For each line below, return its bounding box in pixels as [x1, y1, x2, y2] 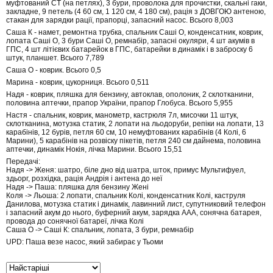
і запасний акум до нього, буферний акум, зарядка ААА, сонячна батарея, [6, 208, 261, 218]
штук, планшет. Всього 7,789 [6, 54, 104, 63]
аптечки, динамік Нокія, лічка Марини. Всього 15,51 [6, 145, 182, 154]
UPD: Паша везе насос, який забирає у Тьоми [6, 238, 163, 247]
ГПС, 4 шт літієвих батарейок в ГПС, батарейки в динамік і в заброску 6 [6, 45, 253, 54]
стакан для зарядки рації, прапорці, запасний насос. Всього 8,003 [6, 16, 233, 25]
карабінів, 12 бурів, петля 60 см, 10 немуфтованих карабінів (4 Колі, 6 [6, 128, 246, 137]
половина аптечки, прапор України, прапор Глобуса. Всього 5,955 [6, 99, 233, 108]
